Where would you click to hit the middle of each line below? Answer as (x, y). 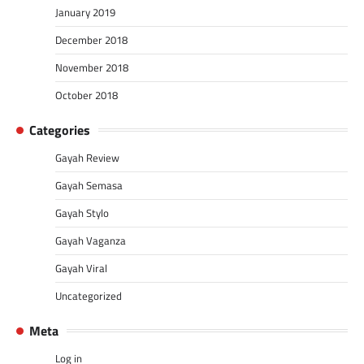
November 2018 (92, 67)
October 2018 (87, 95)
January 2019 (85, 12)
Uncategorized (89, 295)
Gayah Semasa (89, 185)
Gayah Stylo (82, 212)
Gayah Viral (81, 268)
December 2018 (91, 39)
